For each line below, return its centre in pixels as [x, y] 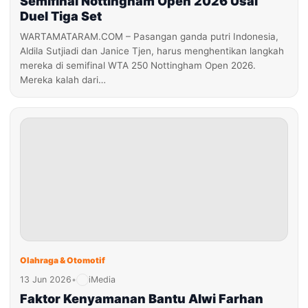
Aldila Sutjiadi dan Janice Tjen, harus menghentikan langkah [152, 51]
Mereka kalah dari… [63, 80]
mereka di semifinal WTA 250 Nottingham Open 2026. [138, 65]
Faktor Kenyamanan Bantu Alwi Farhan [142, 299]
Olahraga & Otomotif [63, 260]
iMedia [102, 279]
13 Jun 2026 [46, 279]
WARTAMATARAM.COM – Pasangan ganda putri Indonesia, [149, 36]
